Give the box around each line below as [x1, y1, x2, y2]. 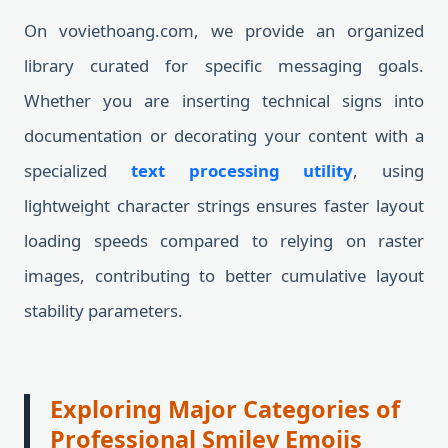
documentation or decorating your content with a [24, 124, 424, 147]
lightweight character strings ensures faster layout [24, 194, 424, 217]
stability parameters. [24, 299, 183, 322]
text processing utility [130, 159, 354, 182]
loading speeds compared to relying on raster [24, 229, 424, 252]
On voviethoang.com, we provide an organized [24, 19, 424, 42]
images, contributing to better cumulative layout [24, 264, 424, 287]
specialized [24, 159, 131, 182]
